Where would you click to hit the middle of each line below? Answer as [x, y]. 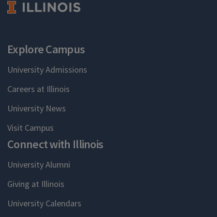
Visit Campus [31, 127]
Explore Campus [46, 49]
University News [37, 108]
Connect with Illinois [55, 144]
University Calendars [44, 203]
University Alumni [39, 164]
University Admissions [47, 69]
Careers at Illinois [39, 89]
